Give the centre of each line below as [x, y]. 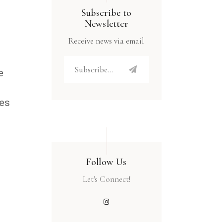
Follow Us [106, 162]
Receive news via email [107, 41]
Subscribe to [107, 13]
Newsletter [106, 24]
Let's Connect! [106, 179]
